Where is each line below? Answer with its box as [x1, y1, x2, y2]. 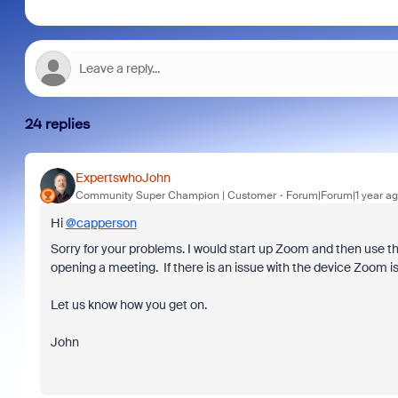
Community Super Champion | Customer [75, 187, 276, 203]
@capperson [65, 215, 137, 231]
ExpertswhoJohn [75, 169, 171, 186]
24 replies [24, 115, 91, 132]
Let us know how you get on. [50, 297, 207, 313]
